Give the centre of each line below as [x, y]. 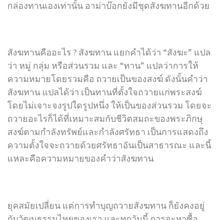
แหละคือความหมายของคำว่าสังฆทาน [81, 159]
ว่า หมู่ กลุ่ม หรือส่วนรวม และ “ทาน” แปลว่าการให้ [103, 66]
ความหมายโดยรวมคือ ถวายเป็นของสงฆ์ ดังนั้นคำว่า [108, 79]
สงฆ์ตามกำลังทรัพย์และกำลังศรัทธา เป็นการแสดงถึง [108, 132]
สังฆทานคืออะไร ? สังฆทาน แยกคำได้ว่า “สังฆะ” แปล [109, 53]
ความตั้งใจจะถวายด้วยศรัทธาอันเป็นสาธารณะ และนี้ [109, 145]
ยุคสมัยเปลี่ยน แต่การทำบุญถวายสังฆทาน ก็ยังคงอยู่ [106, 205]
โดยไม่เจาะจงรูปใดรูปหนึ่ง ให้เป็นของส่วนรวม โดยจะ [110, 106]
